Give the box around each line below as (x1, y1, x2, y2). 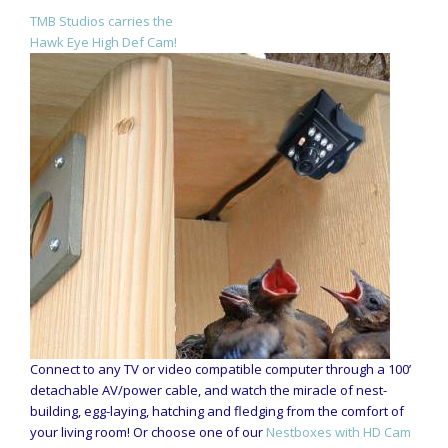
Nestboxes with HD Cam (266, 422, 411, 441)
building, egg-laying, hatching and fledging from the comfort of (30, 401, 404, 420)
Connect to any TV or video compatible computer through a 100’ (30, 359, 411, 378)
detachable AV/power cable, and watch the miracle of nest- (30, 380, 387, 399)
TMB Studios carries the (30, 11, 173, 30)
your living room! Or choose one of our (30, 422, 266, 441)
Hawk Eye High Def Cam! (30, 32, 177, 51)
